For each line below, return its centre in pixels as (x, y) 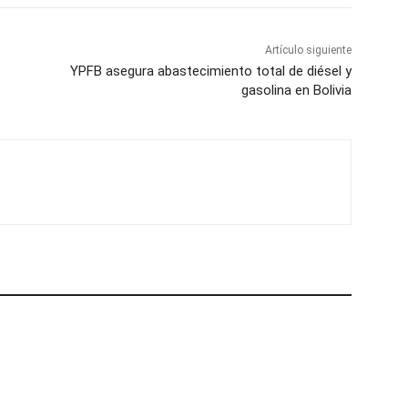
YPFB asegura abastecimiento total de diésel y (210, 71)
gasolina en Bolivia (296, 90)
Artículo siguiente (308, 50)
